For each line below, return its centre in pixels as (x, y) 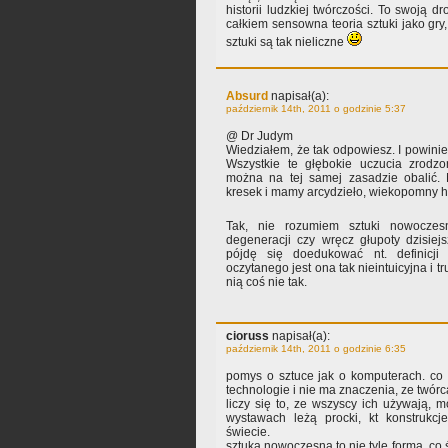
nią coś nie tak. (266, 282)
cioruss (247, 336)
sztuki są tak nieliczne (286, 42)
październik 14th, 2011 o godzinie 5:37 (316, 109)
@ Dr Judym (259, 136)
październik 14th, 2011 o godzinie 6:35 (316, 349)
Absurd (247, 96)
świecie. (248, 432)
